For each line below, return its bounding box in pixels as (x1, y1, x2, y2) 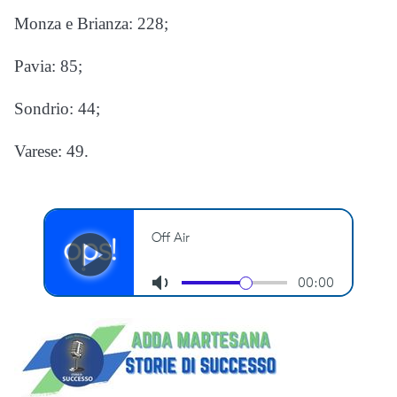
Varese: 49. (14, 142, 89, 161)
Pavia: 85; (14, 57, 82, 76)
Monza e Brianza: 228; (14, 14, 168, 34)
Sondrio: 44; (14, 99, 100, 119)
